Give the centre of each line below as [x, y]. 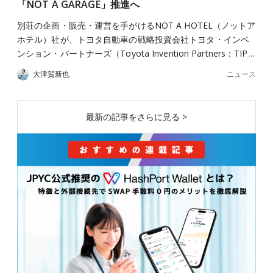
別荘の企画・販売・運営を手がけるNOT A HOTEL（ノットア [136, 25]
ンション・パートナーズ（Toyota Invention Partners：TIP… [136, 53]
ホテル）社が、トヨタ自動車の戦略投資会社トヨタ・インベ [133, 39]
